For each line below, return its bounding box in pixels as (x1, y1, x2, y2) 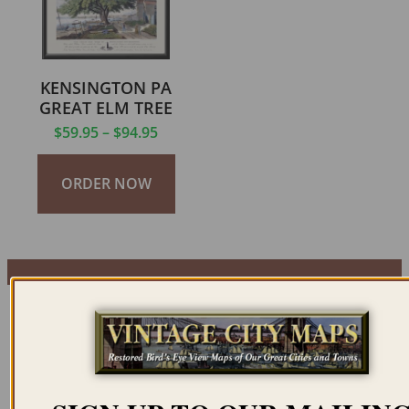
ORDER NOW (60, 173, 152, 194)
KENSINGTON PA (40, 77, 172, 99)
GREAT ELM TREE (39, 97, 173, 119)
